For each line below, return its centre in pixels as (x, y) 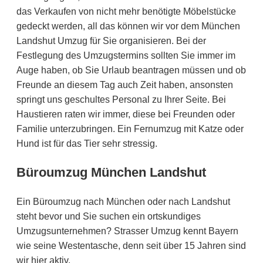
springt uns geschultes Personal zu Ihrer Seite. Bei (121, 99)
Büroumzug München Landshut (111, 172)
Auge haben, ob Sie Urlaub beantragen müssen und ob (131, 70)
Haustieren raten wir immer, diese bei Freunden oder (126, 114)
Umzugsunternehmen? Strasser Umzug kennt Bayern (127, 231)
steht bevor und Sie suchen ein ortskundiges (109, 216)
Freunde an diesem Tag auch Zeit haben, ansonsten (125, 85)
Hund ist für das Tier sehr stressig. (87, 143)
